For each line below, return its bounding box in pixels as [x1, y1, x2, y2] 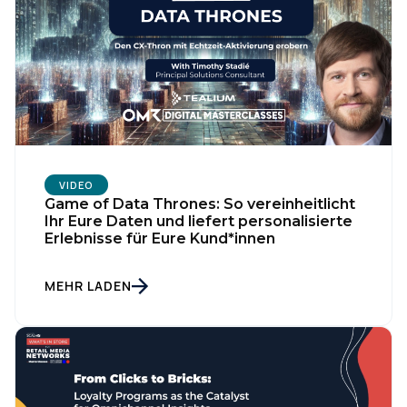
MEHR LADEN [45, 277, 132, 295]
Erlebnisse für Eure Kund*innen [45, 230, 275, 248]
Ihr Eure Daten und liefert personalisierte [45, 213, 352, 231]
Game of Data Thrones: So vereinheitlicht [45, 195, 355, 213]
